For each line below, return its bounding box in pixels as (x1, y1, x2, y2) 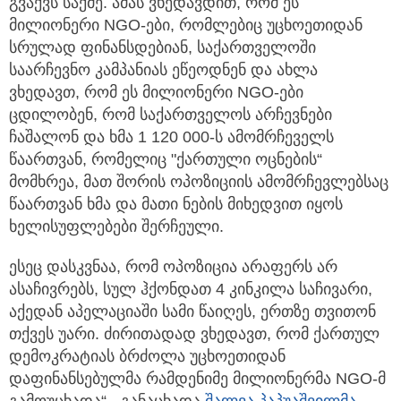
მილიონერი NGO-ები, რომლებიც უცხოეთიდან (9, 16, 363, 35)
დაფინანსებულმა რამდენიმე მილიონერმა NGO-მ (9, 370, 386, 388)
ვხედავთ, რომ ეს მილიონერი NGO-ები (9, 83, 303, 102)
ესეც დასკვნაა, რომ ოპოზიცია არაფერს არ (9, 258, 337, 277)
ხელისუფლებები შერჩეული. (9, 218, 224, 236)
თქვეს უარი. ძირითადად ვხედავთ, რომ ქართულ (9, 325, 380, 344)
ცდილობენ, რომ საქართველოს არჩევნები (9, 106, 332, 124)
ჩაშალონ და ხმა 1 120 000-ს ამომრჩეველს (9, 128, 334, 147)
